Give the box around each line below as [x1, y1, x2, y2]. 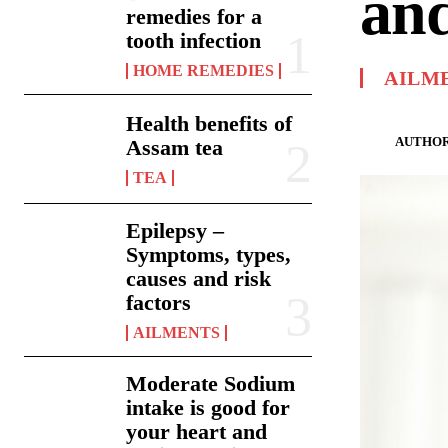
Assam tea [126, 134, 224, 160]
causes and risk [126, 265, 272, 291]
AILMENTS [133, 323, 221, 341]
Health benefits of [126, 110, 293, 136]
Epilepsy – [126, 217, 225, 243]
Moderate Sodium [126, 370, 296, 396]
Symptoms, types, [126, 241, 292, 267]
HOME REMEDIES [133, 61, 275, 79]
